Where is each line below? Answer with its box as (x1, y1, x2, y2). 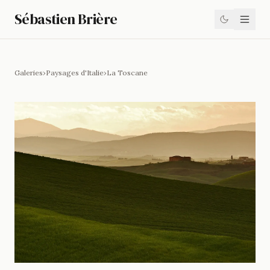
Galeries (14, 68, 43, 77)
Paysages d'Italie (46, 68, 104, 77)
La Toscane (107, 68, 148, 77)
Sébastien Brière (14, 9, 118, 29)
